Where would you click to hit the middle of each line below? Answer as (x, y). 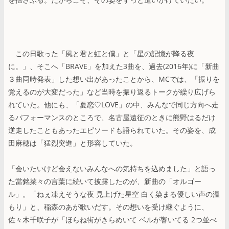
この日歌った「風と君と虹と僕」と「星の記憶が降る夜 (101, 53)
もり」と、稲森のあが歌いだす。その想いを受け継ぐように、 (108, 207)
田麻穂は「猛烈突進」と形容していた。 (73, 143)
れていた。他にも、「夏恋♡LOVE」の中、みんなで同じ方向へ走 (113, 104)
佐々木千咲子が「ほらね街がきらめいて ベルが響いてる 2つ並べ (112, 219)
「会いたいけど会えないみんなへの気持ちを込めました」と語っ (112, 168)
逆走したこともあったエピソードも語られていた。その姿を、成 (112, 130)
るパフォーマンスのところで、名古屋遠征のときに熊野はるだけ (112, 117)
